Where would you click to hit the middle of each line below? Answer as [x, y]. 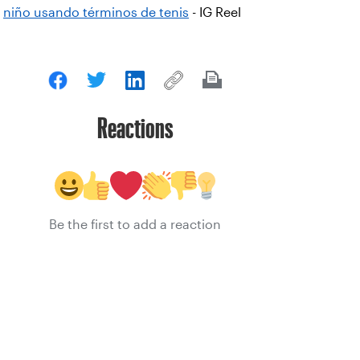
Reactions [135, 128]
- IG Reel [215, 12]
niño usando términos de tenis [96, 12]
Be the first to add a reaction [135, 225]
